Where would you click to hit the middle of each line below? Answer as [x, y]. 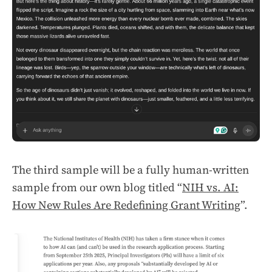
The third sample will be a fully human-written [131, 170]
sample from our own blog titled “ [97, 188]
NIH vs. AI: [210, 188]
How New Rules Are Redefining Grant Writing [126, 205]
